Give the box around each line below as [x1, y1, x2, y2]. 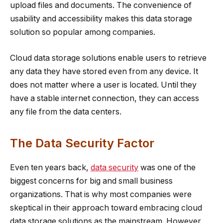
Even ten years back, [10, 163, 91, 173]
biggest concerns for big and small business [10, 176, 173, 186]
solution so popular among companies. [10, 27, 155, 37]
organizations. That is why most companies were [10, 190, 192, 200]
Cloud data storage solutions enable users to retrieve [10, 53, 207, 63]
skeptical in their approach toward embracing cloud [10, 203, 202, 213]
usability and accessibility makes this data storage [10, 14, 192, 24]
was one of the [138, 163, 196, 173]
